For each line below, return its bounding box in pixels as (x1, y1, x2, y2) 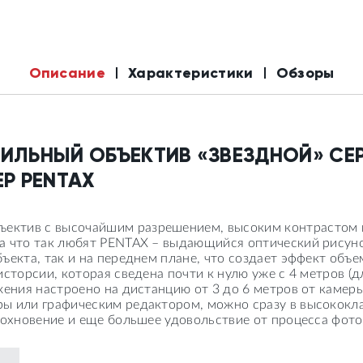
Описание (28, 64, 106, 82)
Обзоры (275, 64, 335, 82)
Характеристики (128, 64, 254, 82)
